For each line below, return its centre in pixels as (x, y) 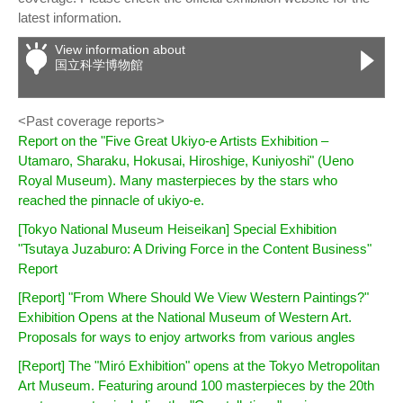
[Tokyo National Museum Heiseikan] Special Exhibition (177, 229)
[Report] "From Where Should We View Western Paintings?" (193, 298)
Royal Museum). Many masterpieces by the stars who (178, 181)
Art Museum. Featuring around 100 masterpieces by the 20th (196, 386)
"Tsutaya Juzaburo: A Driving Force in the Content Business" (195, 249)
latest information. (70, 18)
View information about (120, 50)
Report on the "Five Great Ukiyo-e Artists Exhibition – (173, 141)
